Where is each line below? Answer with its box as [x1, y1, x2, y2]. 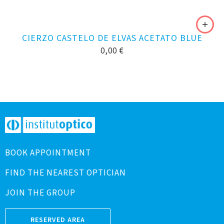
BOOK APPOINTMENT [5, 147, 91, 159]
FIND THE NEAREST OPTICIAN [5, 167, 126, 179]
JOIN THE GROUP [5, 187, 75, 199]
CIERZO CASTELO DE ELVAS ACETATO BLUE [21, 32, 202, 44]
